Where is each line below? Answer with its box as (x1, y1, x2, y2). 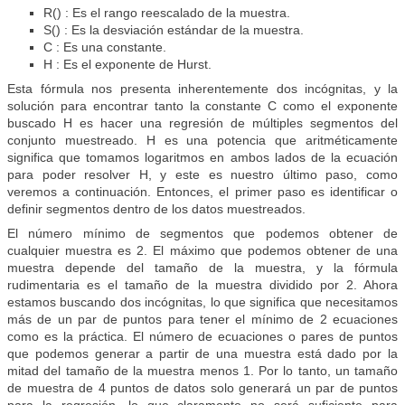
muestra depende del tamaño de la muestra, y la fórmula (7, 260, 398, 276)
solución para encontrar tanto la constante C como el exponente (7, 99, 398, 114)
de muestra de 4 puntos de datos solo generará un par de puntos (7, 381, 398, 396)
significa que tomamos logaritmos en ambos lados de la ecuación (7, 150, 398, 165)
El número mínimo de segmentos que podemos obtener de (7, 226, 398, 241)
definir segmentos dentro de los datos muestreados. (7, 202, 306, 217)
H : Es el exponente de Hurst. (43, 57, 212, 72)
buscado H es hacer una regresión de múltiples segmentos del (7, 116, 398, 131)
